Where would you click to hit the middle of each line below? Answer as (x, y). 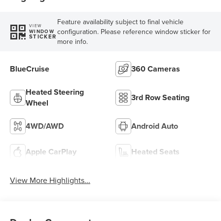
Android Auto (155, 126)
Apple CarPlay (51, 151)
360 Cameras (156, 69)
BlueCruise (30, 69)
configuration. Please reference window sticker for (134, 31)
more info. (72, 41)
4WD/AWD (45, 126)
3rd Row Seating (160, 97)
